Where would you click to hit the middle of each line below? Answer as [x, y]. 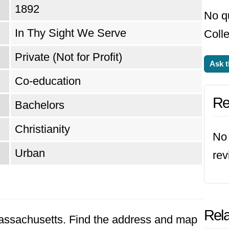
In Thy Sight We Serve [71, 33]
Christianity [42, 129]
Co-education [48, 81]
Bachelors [40, 105]
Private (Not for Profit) [68, 57]
